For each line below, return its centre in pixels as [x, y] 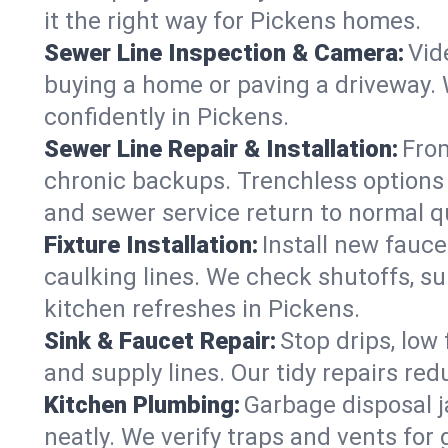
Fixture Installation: [151, 245]
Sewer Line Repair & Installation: [221, 149]
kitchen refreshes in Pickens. [202, 309]
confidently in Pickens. [166, 117]
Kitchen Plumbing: [142, 405]
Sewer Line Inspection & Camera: [224, 53]
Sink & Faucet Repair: [160, 341]
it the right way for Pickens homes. [232, 21]
